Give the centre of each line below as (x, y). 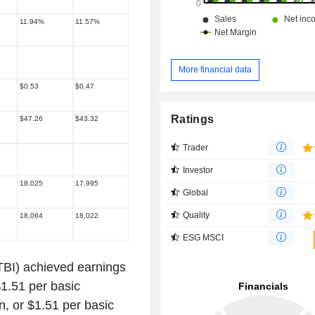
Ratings (193, 119)
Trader (196, 147)
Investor (198, 170)
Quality (197, 215)
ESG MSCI (204, 237)
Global (196, 192)
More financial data (216, 69)
